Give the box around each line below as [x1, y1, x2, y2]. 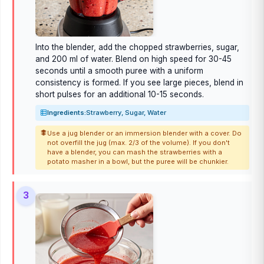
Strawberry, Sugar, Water [86, 108, 166, 117]
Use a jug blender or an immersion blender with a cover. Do [47, 129, 242, 138]
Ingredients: [47, 108, 86, 117]
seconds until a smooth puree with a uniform [35, 65, 203, 75]
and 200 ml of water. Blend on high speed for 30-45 [35, 54, 232, 64]
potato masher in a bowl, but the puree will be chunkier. [47, 157, 229, 166]
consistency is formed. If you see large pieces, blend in [35, 77, 243, 87]
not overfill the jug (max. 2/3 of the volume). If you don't [47, 138, 230, 147]
